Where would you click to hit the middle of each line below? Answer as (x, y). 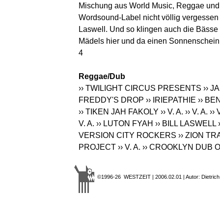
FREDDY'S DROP (111, 100)
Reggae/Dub (102, 77)
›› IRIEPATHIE (171, 100)
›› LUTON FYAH (125, 124)
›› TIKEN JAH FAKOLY (119, 112)
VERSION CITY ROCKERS (127, 136)
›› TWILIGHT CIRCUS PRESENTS (140, 88)
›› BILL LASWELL (186, 124)
